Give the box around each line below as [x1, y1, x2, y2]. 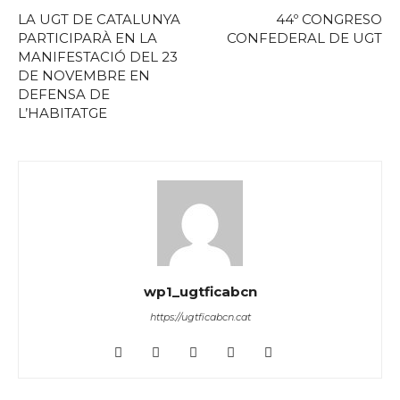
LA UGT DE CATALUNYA [18, 11, 180, 28]
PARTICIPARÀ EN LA [18, 29, 157, 46]
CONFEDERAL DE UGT [227, 29, 382, 46]
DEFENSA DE [18, 86, 110, 103]
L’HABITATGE [18, 104, 107, 121]
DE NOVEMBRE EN [18, 67, 150, 84]
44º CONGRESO [276, 11, 382, 28]
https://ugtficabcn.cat [149, 311, 251, 323]
